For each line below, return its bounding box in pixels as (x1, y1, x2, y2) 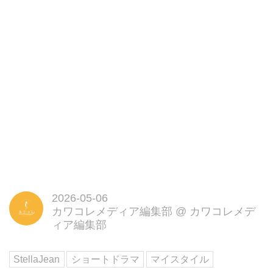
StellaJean (13, 254, 60, 265)
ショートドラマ (71, 254, 140, 265)
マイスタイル (151, 254, 210, 265)
